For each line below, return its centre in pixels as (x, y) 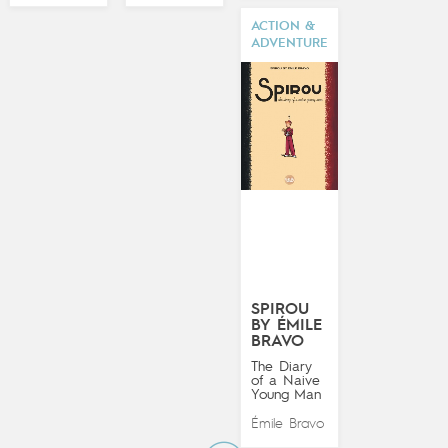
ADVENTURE (290, 43)
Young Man (286, 394)
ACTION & (283, 26)
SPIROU (280, 309)
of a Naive (286, 380)
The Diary (282, 366)
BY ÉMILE (287, 325)
